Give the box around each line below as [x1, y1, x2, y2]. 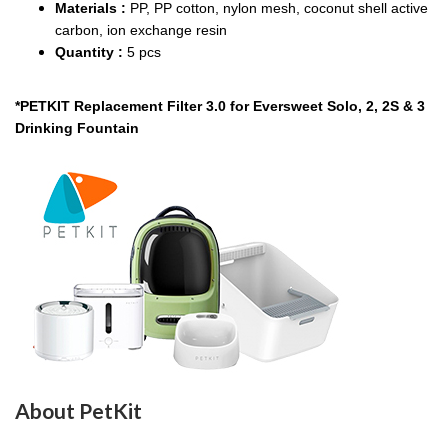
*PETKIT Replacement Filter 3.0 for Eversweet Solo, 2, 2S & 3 [15, 98, 425, 114]
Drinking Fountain [15, 120, 143, 136]
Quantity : [55, 44, 127, 60]
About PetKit [15, 398, 142, 423]
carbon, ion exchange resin [55, 22, 227, 38]
